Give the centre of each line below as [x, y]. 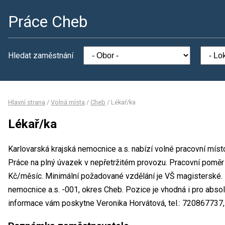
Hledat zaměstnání [41, 55]
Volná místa [68, 102]
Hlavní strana [27, 102]
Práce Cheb [48, 22]
